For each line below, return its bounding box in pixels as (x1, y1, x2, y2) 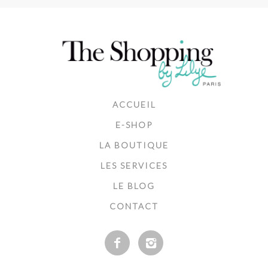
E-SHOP (115, 120, 153, 130)
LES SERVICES (100, 160, 167, 170)
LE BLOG (113, 181, 155, 191)
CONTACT (109, 201, 159, 211)
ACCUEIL (112, 99, 156, 109)
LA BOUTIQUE (99, 140, 169, 150)
